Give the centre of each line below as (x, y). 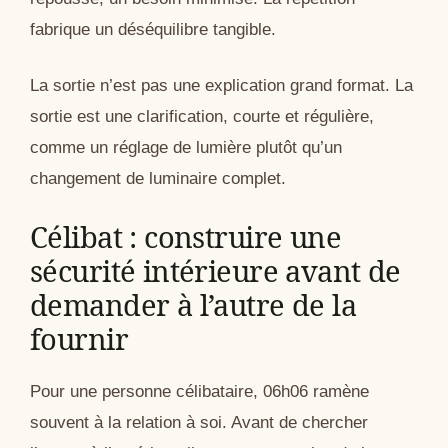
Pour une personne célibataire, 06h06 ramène (199, 391)
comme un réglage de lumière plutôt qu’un (186, 148)
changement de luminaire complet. (158, 179)
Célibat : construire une (186, 236)
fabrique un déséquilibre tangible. (153, 29)
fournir (79, 338)
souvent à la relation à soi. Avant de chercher (199, 422)
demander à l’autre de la (193, 304)
